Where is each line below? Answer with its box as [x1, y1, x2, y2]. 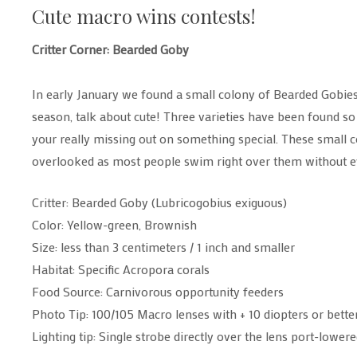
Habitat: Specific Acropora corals [32, 261, 210, 277]
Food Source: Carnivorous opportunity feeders [32, 283, 284, 300]
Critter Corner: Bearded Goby [32, 41, 189, 57]
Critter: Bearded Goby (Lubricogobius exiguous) [32, 194, 287, 210]
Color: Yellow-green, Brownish [32, 216, 197, 233]
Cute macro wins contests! [32, 3, 256, 29]
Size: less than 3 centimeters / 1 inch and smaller [32, 238, 295, 255]
